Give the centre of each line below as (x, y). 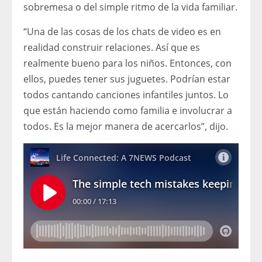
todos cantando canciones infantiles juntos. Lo (126, 94)
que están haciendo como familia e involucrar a (128, 110)
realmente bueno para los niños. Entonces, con (127, 63)
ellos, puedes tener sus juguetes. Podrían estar (127, 79)
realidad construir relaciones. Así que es (112, 47)
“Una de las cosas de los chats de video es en (122, 31)
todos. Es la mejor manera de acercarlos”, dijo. (126, 126)
